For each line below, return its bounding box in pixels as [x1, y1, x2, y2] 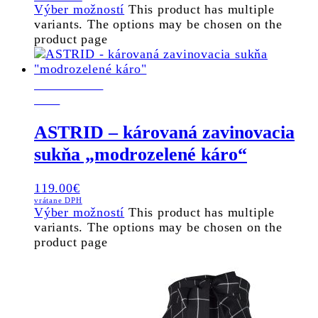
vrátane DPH [34, 195, 82, 204]
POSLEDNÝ [34, 75, 104, 92]
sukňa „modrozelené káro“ [34, 144, 247, 165]
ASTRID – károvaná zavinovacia [34, 122, 295, 143]
